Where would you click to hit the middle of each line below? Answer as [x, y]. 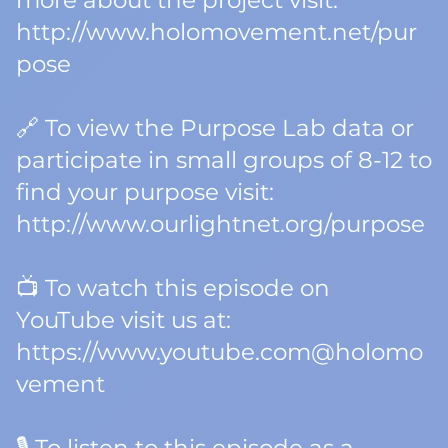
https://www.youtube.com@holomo [219, 352]
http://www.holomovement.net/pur [216, 32]
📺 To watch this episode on [173, 288]
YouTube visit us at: [123, 320]
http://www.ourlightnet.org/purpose [220, 224]
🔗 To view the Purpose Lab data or [215, 128]
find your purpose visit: [145, 192]
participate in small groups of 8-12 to [224, 160]
